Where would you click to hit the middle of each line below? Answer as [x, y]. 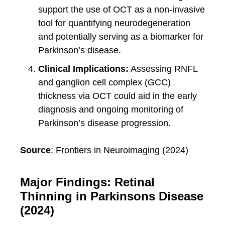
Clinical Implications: [83, 69]
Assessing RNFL [163, 69]
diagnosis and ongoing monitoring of [111, 109]
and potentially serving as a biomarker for [121, 37]
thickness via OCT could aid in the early [118, 96]
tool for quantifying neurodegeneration [114, 23]
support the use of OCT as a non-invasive [122, 10]
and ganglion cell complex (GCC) [104, 82]
